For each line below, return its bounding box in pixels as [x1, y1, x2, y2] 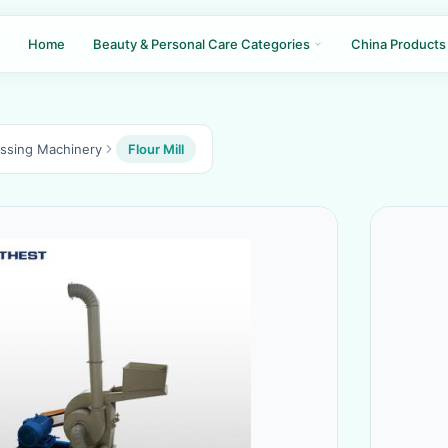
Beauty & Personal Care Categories [93, 36, 313, 52]
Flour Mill [128, 141, 184, 157]
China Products [351, 36, 446, 52]
